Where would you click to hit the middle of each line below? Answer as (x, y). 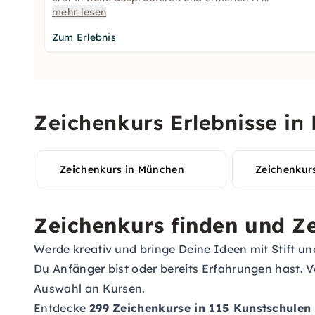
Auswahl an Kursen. (90, 288)
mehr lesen (79, 12)
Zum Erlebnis (84, 37)
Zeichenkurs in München (122, 169)
